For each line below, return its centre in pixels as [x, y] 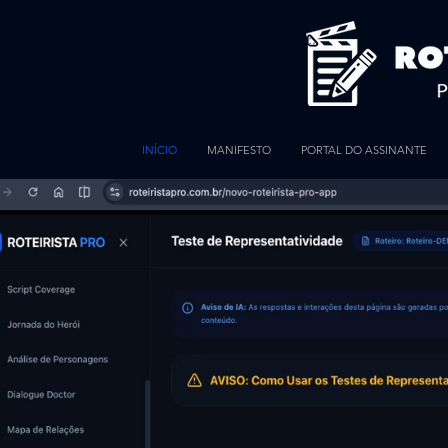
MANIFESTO [239, 150]
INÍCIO [159, 150]
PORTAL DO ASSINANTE [364, 150]
